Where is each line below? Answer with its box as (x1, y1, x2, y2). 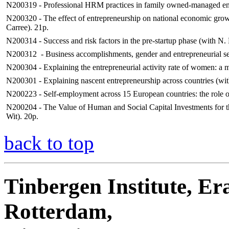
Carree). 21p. (6, 23, 49, 32)
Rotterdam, (4, 199, 112, 223)
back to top (4, 132, 94, 154)
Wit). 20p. (6, 112, 38, 121)
